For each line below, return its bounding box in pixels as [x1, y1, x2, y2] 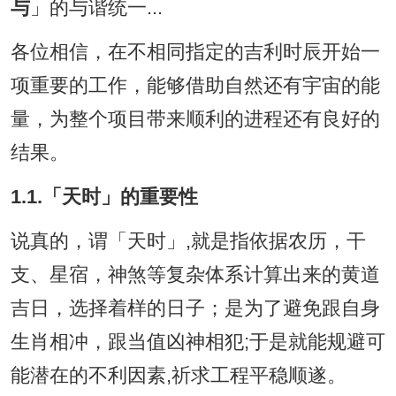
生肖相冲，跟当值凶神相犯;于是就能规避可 [10, 331, 385, 354]
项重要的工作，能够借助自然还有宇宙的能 [10, 75, 380, 97]
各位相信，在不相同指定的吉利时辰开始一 [10, 42, 380, 64]
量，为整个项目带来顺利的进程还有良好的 [10, 109, 380, 131]
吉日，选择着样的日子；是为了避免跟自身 [10, 298, 380, 320]
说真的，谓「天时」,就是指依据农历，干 [10, 231, 366, 253]
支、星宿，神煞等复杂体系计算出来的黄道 [10, 264, 380, 286]
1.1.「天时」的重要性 [10, 187, 198, 209]
